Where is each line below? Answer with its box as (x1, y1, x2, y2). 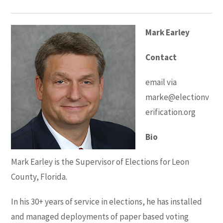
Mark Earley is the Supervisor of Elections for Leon (11, 156, 190, 167)
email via (145, 76, 177, 88)
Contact (145, 51, 177, 63)
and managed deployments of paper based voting (11, 211, 189, 222)
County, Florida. (11, 171, 68, 182)
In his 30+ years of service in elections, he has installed (11, 196, 203, 207)
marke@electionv (145, 91, 210, 103)
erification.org (145, 106, 196, 117)
